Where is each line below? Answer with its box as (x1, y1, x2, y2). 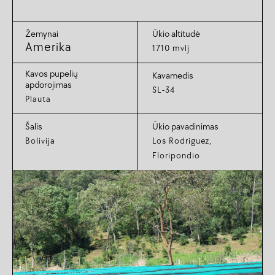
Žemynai (25, 28, 58, 41)
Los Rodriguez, (152, 136, 212, 147)
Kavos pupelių (25, 68, 78, 80)
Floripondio (152, 150, 200, 161)
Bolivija (25, 136, 55, 147)
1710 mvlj (152, 43, 190, 54)
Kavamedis (152, 70, 193, 82)
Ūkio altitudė (152, 28, 200, 41)
